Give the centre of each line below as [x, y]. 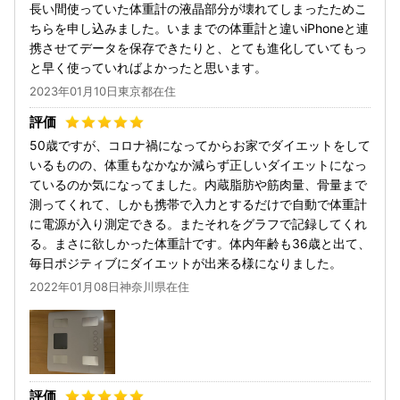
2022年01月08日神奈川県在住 [109, 287]
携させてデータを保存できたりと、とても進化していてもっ [198, 48]
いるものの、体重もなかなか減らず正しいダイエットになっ [198, 165]
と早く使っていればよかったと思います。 [148, 68]
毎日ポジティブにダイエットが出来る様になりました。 [186, 263]
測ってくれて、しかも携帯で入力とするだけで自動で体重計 [198, 204]
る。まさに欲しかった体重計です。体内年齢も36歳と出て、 [200, 244]
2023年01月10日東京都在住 [103, 92]
